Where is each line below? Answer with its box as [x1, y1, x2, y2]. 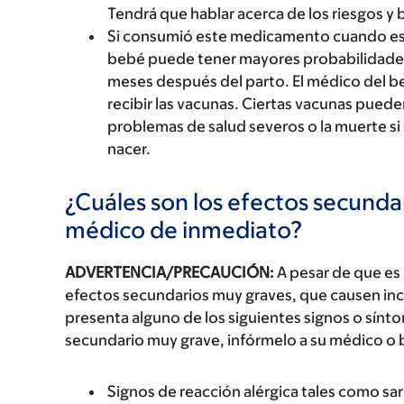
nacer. [107, 140, 151, 158]
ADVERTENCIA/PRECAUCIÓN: [65, 263, 274, 281]
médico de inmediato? [65, 216, 303, 243]
